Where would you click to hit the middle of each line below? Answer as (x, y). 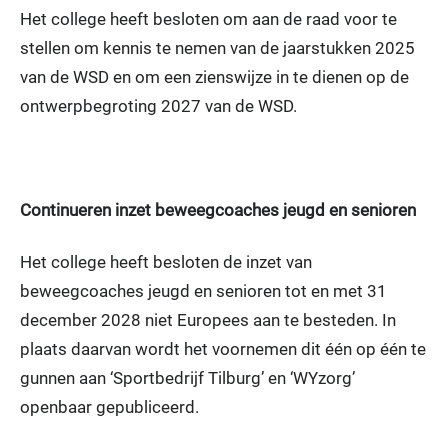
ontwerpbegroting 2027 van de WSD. (158, 105)
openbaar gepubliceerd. (109, 406)
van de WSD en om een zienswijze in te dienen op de (214, 76)
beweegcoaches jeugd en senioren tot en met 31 (203, 290)
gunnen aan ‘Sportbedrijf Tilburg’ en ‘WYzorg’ (187, 377)
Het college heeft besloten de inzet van (166, 261)
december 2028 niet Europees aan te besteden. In (208, 319)
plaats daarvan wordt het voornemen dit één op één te (223, 348)
